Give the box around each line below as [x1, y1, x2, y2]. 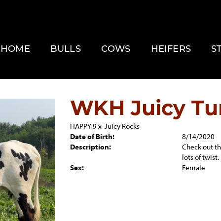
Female [182, 163, 205, 172]
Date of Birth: [70, 132, 114, 141]
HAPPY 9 [70, 121, 97, 131]
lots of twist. [182, 152, 219, 162]
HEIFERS [150, 45, 191, 54]
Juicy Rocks [104, 121, 140, 131]
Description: [70, 142, 111, 151]
